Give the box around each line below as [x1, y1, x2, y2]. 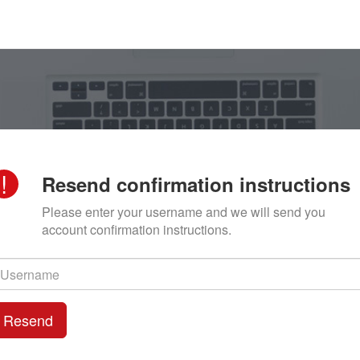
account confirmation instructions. [41, 220, 231, 239]
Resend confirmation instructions [41, 170, 350, 198]
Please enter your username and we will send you [41, 202, 325, 221]
